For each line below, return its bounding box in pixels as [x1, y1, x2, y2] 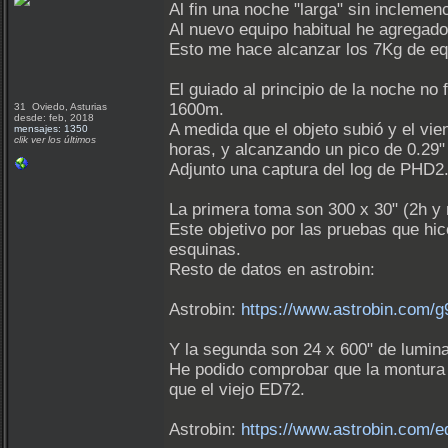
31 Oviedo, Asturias [14, 101, 110, 112]
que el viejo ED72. [169, 380, 305, 399]
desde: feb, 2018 [14, 112, 94, 123]
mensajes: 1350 [14, 123, 88, 134]
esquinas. [169, 240, 241, 259]
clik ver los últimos [14, 134, 96, 145]
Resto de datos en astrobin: [169, 260, 375, 279]
